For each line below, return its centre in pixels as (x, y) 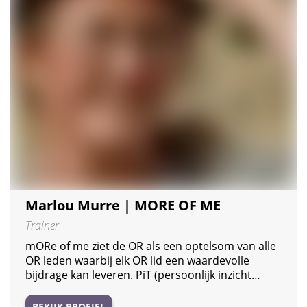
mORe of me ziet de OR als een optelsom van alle (151, 246)
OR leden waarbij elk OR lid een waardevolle (137, 260)
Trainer (42, 225)
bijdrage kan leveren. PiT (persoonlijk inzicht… (143, 274)
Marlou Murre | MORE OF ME (123, 205)
